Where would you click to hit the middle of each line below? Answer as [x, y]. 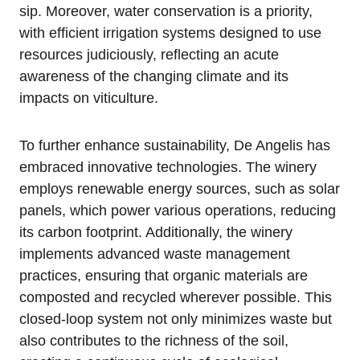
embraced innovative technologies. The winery [168, 167]
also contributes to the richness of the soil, [154, 340]
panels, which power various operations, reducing [178, 210]
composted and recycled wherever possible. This [176, 297]
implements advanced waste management [155, 254]
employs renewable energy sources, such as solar [180, 188]
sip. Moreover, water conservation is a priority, [166, 11]
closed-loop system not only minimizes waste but [176, 319]
